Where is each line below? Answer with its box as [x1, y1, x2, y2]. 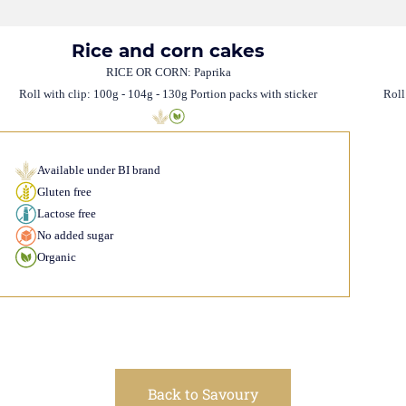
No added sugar [36, 228, 113, 243]
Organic [36, 250, 76, 265]
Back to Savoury [148, 383, 258, 403]
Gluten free [36, 185, 92, 199]
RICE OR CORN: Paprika [105, 65, 231, 80]
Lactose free [36, 207, 96, 221]
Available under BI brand [36, 163, 160, 178]
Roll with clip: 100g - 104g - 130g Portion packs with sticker [19, 87, 318, 101]
